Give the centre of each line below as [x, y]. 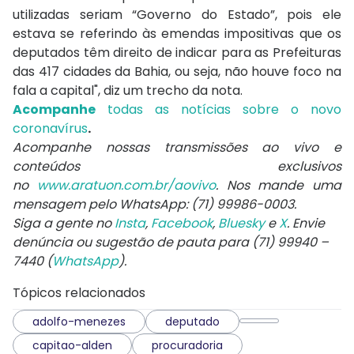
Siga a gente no [64, 224]
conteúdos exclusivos [177, 167]
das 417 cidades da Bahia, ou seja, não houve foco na [177, 72]
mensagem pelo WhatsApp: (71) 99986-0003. [154, 205]
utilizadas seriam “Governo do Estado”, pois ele [177, 15]
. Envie [306, 224]
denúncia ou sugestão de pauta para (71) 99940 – [171, 243]
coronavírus [50, 129]
